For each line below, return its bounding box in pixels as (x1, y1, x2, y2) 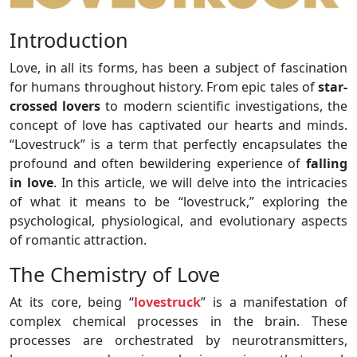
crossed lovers (10, 96, 101, 115)
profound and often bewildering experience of (10, 154, 306, 172)
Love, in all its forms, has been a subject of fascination (10, 58, 347, 76)
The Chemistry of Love (10, 260, 220, 288)
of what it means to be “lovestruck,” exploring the (10, 192, 347, 210)
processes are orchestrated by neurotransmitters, (10, 331, 347, 349)
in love (10, 173, 53, 191)
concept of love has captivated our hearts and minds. (10, 116, 347, 134)
